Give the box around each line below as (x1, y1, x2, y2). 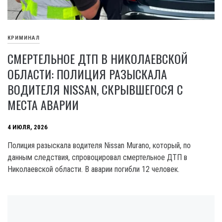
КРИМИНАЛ (7, 34, 40, 41)
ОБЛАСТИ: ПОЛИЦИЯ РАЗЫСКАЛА (7, 65, 167, 83)
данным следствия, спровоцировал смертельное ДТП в (7, 153, 187, 163)
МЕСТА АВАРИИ (7, 96, 79, 114)
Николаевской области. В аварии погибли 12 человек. (7, 165, 179, 174)
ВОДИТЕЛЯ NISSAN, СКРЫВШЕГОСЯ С (7, 80, 183, 99)
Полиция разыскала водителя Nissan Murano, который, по (7, 141, 191, 151)
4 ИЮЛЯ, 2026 (7, 123, 48, 131)
